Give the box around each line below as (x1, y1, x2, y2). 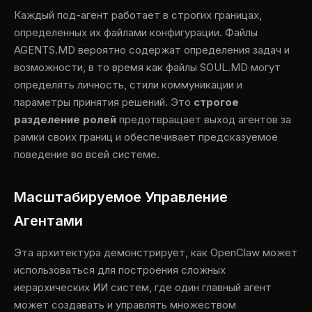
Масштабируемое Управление (14, 189, 228, 205)
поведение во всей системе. (14, 148, 159, 161)
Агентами (14, 212, 83, 229)
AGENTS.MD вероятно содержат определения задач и (14, 43, 290, 56)
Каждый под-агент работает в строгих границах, (14, 8, 262, 22)
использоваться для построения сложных (14, 263, 226, 276)
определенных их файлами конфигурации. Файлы (14, 26, 258, 39)
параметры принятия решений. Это (14, 95, 194, 109)
